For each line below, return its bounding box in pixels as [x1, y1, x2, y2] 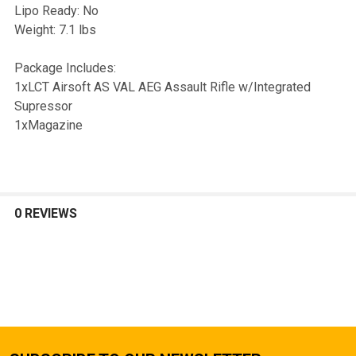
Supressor [14, 98, 72, 114]
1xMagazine [14, 117, 83, 133]
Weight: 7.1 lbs [14, 21, 96, 37]
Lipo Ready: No [14, 2, 99, 18]
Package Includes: [14, 60, 116, 75]
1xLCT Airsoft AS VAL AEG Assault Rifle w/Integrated [14, 79, 311, 95]
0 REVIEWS [14, 205, 77, 221]
